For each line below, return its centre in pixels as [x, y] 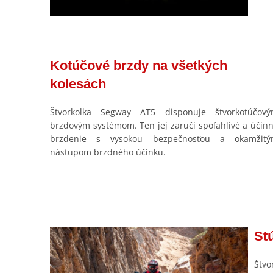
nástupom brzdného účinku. [108, 152]
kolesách [78, 83]
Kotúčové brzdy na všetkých [139, 65]
